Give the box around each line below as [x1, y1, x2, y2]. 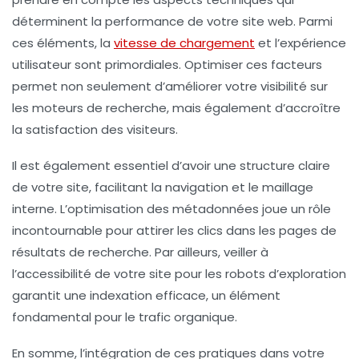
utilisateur [12, 55, 71, 73]
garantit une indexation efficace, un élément [12, 286, 280, 304]
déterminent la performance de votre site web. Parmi [12, 12, 333, 30]
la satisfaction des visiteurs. [12, 120, 178, 138]
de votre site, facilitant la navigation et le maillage [12, 178, 313, 196]
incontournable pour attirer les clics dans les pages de [12, 221, 337, 239]
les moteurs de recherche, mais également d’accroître [12, 99, 341, 116]
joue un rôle [259, 200, 331, 217]
